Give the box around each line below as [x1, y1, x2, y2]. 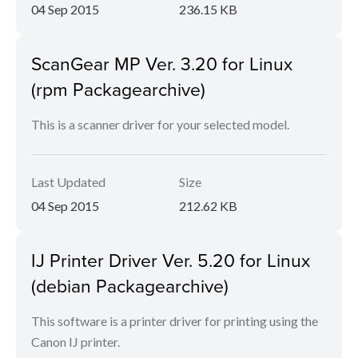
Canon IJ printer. [31, 334, 120, 349]
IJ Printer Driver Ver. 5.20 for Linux [31, 247, 310, 272]
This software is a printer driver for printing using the [31, 313, 318, 328]
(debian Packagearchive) [31, 272, 229, 298]
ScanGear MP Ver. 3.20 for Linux [31, 50, 292, 76]
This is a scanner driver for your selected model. [31, 117, 289, 132]
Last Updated [31, 174, 105, 189]
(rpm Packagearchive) [31, 76, 205, 101]
